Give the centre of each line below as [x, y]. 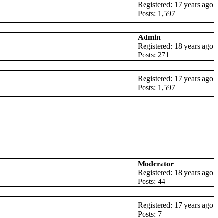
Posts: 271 [154, 55]
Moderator [156, 164]
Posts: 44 [152, 181]
